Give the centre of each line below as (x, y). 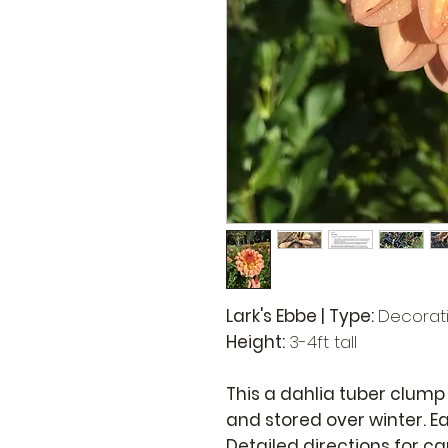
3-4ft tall (323, 341)
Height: (257, 341)
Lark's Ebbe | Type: (302, 315)
